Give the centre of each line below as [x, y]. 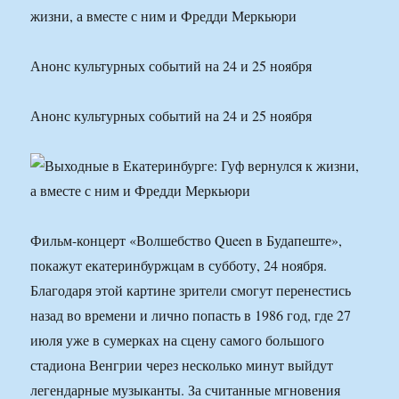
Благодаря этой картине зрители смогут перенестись [191, 290]
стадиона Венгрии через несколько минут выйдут [182, 365]
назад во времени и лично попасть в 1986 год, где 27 [191, 315]
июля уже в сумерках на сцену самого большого [178, 340]
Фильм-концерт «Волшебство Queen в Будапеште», [187, 240]
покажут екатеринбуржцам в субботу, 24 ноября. [179, 265]
